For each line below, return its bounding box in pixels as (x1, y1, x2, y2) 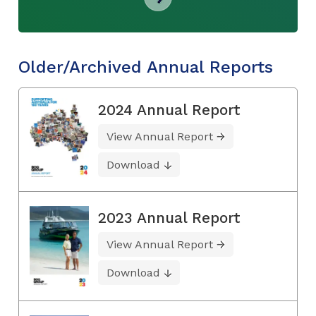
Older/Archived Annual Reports (18, 56, 273, 77)
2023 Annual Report (98, 209, 241, 227)
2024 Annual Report (98, 100, 241, 119)
